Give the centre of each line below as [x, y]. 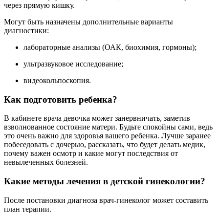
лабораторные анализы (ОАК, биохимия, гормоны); [110, 47]
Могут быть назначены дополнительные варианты [88, 22]
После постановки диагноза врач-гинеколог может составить [106, 200]
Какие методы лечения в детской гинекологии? [105, 181]
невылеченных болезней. [46, 162]
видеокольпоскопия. [57, 80]
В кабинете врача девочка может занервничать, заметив [97, 118]
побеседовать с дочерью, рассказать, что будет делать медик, [105, 145]
